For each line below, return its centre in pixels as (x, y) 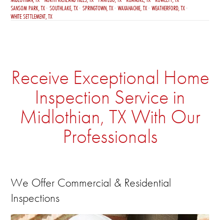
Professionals (110, 137)
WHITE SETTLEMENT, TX (32, 16)
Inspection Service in (110, 97)
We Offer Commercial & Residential (91, 183)
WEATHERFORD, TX (168, 8)
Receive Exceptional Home (110, 78)
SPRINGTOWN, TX (98, 8)
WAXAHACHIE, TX (133, 8)
